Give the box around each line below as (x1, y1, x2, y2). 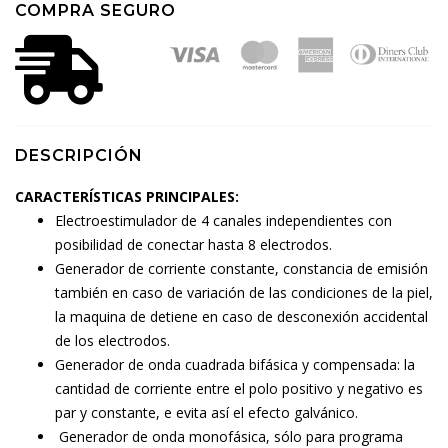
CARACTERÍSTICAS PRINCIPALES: (15, 187, 239, 206)
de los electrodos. (55, 331, 170, 350)
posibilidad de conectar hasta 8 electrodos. (55, 235, 332, 254)
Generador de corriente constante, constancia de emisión (55, 259, 428, 278)
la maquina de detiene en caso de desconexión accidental (55, 307, 428, 326)
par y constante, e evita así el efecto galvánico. (55, 403, 358, 422)
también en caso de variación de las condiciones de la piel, (55, 283, 433, 302)
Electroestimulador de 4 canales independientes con (55, 211, 392, 230)
